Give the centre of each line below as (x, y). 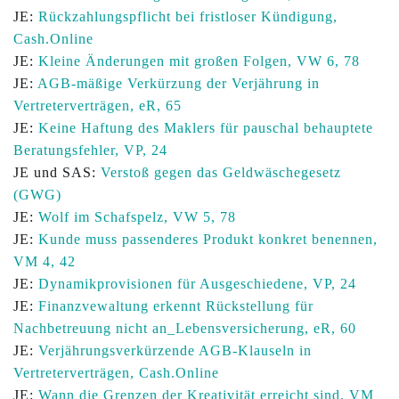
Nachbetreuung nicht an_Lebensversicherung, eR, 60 (185, 328)
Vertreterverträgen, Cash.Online (116, 373)
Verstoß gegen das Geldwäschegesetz (221, 172)
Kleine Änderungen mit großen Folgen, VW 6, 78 (199, 61)
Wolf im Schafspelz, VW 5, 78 (137, 217)
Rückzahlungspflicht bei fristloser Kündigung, (188, 16)
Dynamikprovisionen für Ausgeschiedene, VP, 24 (197, 284)
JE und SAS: (57, 172)
